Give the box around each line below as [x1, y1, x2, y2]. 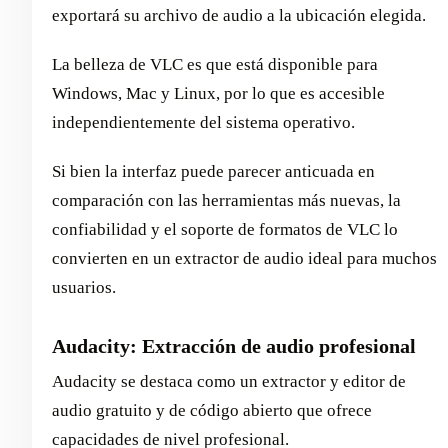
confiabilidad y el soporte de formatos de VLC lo [52, 219, 398, 239]
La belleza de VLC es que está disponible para [52, 54, 378, 74]
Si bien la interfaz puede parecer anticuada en [52, 161, 375, 181]
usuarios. [52, 277, 116, 297]
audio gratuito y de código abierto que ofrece [52, 400, 372, 420]
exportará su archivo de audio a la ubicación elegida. [52, 5, 426, 25]
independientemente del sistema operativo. [52, 112, 355, 132]
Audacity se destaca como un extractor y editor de [52, 371, 406, 391]
